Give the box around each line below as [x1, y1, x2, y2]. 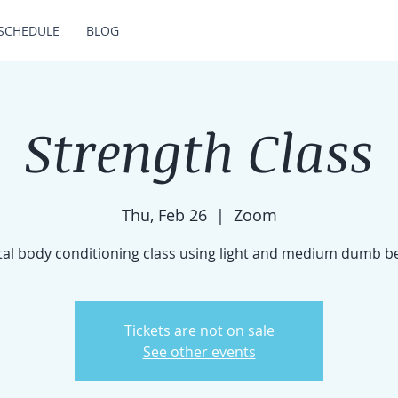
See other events [142, 342, 256, 362]
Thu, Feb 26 [121, 204, 207, 226]
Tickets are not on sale [123, 321, 275, 340]
